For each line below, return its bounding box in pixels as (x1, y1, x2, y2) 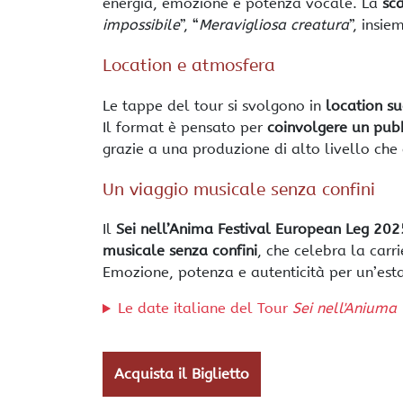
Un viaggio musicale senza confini (103, 179, 375, 200)
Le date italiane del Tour (117, 300, 292, 318)
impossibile (103, 16, 180, 34)
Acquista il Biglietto (114, 365, 249, 383)
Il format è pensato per (103, 118, 267, 136)
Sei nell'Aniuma (291, 300, 397, 318)
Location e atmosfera (103, 56, 275, 76)
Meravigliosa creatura (199, 16, 349, 34)
